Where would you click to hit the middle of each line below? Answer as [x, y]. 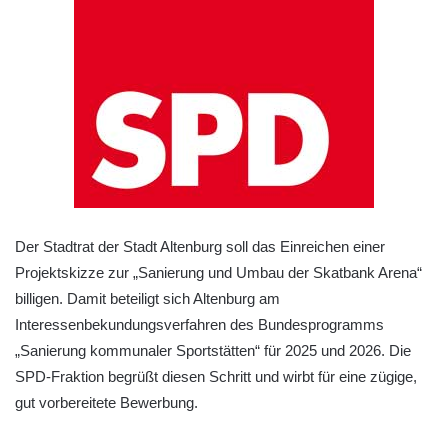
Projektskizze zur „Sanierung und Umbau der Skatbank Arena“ [218, 272]
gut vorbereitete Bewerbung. [106, 402]
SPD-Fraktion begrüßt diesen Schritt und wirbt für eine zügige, [216, 376]
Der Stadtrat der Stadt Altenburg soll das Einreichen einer [200, 246]
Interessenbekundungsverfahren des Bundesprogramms [199, 324]
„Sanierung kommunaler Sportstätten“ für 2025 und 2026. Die [213, 350]
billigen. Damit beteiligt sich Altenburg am [147, 298]
